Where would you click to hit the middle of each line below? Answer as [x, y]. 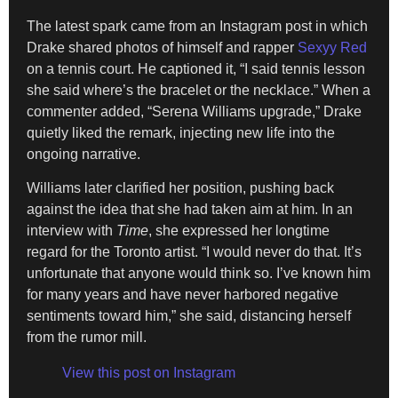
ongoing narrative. [84, 154]
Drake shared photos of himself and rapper [162, 47]
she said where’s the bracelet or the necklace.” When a [199, 90]
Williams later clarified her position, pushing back [180, 188]
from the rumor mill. [87, 338]
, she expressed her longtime [239, 231]
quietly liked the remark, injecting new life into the [181, 132]
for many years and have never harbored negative [183, 295]
